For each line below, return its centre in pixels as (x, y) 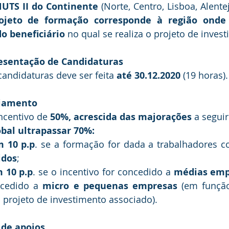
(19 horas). (204, 75)
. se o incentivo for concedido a (103, 172)
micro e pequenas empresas (112, 186)
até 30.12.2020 (148, 75)
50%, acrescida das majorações (121, 117)
